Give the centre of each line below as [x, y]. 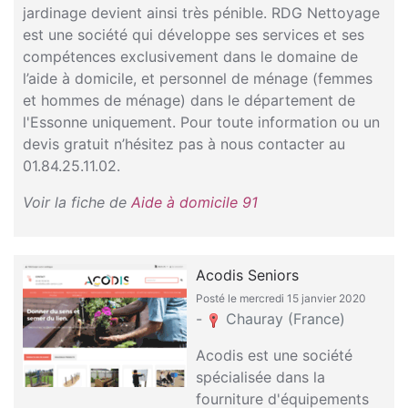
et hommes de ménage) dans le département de [189, 100]
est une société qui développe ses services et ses [194, 35]
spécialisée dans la [260, 377]
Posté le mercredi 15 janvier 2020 [281, 298]
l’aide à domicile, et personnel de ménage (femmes [198, 78]
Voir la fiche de [77, 202]
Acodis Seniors [247, 275]
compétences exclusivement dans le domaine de [190, 56]
